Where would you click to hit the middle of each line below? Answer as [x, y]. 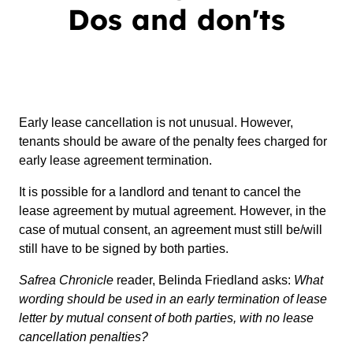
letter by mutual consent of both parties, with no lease [166, 318]
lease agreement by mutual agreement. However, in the [173, 211]
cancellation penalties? [84, 337]
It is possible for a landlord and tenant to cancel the [160, 192]
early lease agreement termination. [115, 160]
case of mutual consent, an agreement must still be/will [171, 230]
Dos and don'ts [176, 19]
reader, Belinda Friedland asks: [204, 280]
